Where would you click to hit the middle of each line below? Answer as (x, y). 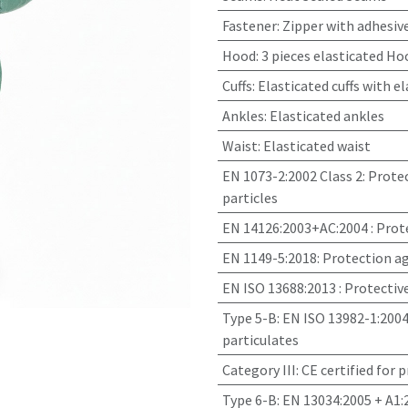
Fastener (249, 25)
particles (250, 198)
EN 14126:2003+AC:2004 (296, 228)
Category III (259, 370)
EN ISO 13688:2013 (280, 288)
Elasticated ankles (326, 116)
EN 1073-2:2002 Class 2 (292, 176)
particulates (260, 340)
